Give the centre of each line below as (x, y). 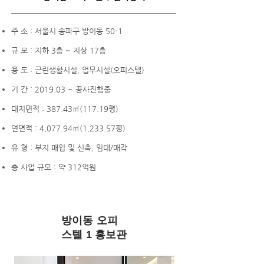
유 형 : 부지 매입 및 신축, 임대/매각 (69, 148)
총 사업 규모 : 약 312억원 (54, 167)
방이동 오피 (90, 220)
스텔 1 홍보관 (94, 235)
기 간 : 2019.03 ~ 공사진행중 (61, 89)
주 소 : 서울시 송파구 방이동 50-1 (67, 31)
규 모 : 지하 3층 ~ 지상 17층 (59, 50)
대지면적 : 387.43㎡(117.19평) (65, 109)
